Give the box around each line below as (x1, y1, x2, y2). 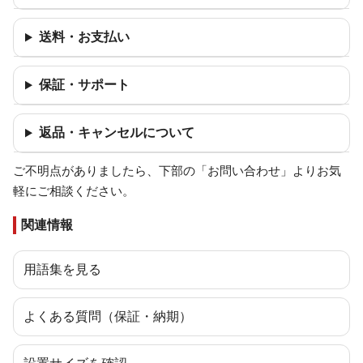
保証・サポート (38, 76, 130, 93)
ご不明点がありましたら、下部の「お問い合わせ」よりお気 (13, 164, 341, 179)
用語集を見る (23, 261, 101, 278)
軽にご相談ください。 (13, 184, 135, 199)
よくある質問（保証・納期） (23, 308, 192, 325)
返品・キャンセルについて (38, 124, 194, 141)
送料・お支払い (38, 28, 130, 45)
